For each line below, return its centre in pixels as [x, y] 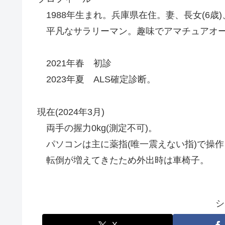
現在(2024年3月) [71, 112]
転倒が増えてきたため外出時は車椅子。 [123, 160]
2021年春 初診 [74, 64]
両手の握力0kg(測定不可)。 [97, 128]
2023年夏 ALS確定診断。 [96, 80]
